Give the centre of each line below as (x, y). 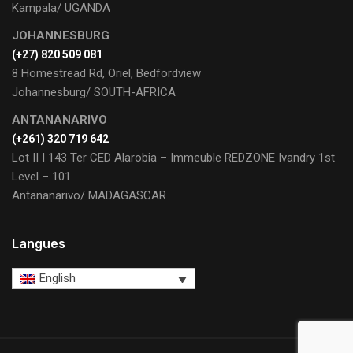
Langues (39, 243)
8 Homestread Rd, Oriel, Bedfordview (106, 73)
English (58, 279)
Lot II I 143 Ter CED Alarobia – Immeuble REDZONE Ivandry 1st (173, 157)
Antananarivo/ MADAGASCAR (89, 195)
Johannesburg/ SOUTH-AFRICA (94, 92)
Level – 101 (41, 176)
